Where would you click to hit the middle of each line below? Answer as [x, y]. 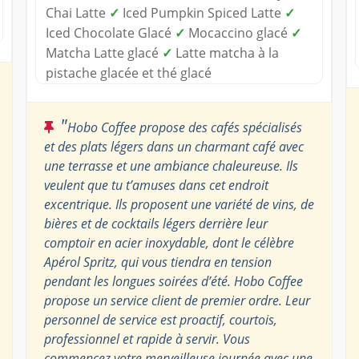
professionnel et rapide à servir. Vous [147, 339]
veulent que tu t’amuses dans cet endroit [156, 185]
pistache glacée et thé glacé [128, 73]
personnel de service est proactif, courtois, [160, 319]
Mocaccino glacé [238, 32]
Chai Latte [77, 12]
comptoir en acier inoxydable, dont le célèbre [169, 242]
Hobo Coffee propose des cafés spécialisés [184, 127]
